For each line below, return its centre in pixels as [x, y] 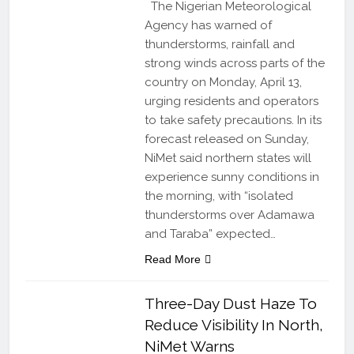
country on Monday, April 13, [223, 82]
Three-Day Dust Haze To [230, 303]
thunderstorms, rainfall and [219, 44]
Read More [172, 259]
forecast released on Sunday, [226, 139]
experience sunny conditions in [232, 177]
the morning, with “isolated [218, 196]
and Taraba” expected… [210, 233]
